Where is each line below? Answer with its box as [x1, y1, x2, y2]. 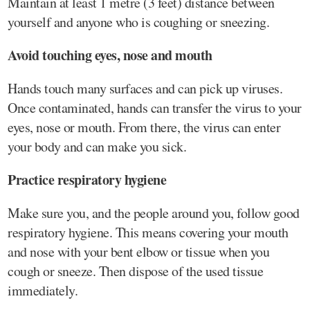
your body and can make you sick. [8, 136, 186, 156]
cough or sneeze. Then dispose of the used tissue [8, 261, 263, 280]
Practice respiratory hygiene [8, 169, 166, 190]
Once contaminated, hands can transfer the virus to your [8, 98, 302, 117]
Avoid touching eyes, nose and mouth [8, 44, 212, 65]
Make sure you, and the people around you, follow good [8, 203, 300, 222]
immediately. [8, 280, 77, 300]
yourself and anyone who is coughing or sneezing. [8, 12, 269, 31]
